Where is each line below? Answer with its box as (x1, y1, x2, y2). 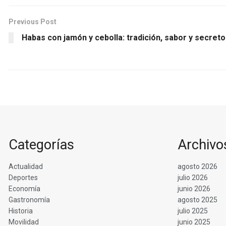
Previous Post (9, 18, 56, 26)
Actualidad (9, 162, 43, 171)
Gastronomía (9, 195, 50, 204)
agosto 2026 (178, 162, 217, 171)
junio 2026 (178, 184, 210, 193)
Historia (9, 206, 33, 215)
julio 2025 (178, 206, 208, 215)
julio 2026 (178, 173, 208, 182)
